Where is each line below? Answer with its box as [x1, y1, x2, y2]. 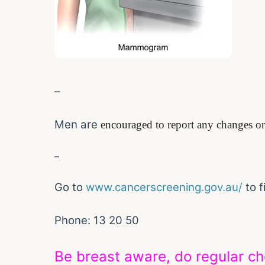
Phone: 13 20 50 [54, 214, 139, 228]
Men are [54, 118, 101, 132]
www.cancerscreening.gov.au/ [86, 180, 243, 195]
